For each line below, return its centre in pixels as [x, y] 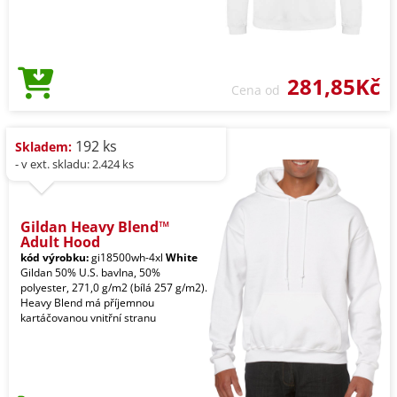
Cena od [259, 90]
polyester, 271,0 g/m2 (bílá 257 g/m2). [114, 288]
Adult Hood [60, 242]
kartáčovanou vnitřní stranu [88, 318]
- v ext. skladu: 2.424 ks [74, 164]
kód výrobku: [54, 258]
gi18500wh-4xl [127, 258]
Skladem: [43, 147]
